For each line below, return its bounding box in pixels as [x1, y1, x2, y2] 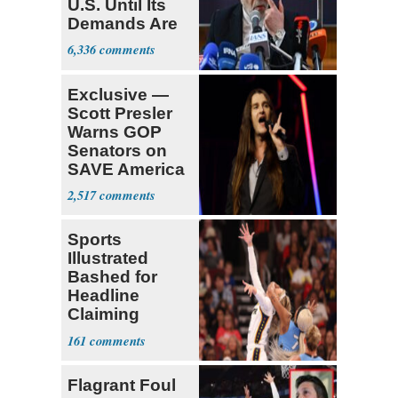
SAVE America [68, 159, 185, 179]
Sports [68, 230, 122, 250]
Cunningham [68, 342, 173, 362]
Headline [68, 286, 139, 306]
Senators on [68, 140, 167, 160]
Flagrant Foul [68, 376, 176, 395]
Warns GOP [68, 122, 162, 141]
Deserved [68, 361, 146, 380]
